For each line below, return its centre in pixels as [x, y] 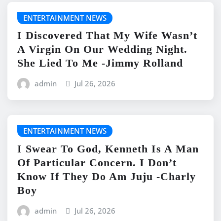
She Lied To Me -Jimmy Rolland [100, 63]
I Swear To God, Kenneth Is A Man [108, 149]
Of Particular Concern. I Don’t [97, 163]
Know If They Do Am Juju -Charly [107, 177]
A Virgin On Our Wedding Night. [102, 49]
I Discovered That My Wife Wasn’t [107, 36]
